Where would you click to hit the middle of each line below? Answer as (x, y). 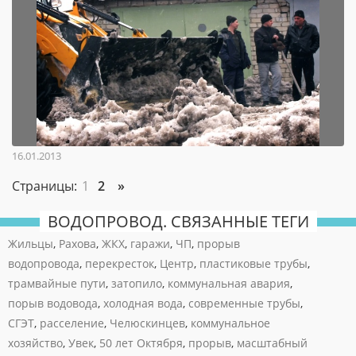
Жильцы (31, 244)
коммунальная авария (229, 283)
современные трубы (244, 303)
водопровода (44, 263)
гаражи (150, 244)
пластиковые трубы (253, 263)
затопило (137, 283)
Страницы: (46, 186)
